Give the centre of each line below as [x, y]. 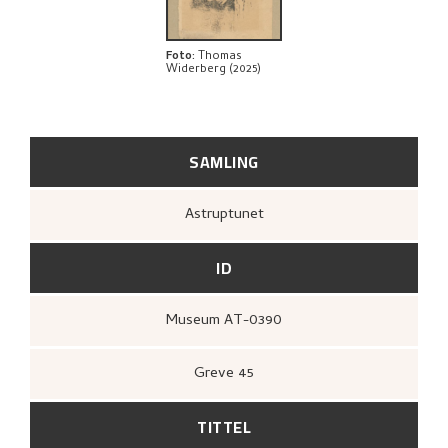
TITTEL [224, 426]
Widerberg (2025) [213, 69]
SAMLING [224, 161]
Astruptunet [228, 214]
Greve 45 [229, 373]
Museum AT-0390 [230, 320]
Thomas [219, 56]
